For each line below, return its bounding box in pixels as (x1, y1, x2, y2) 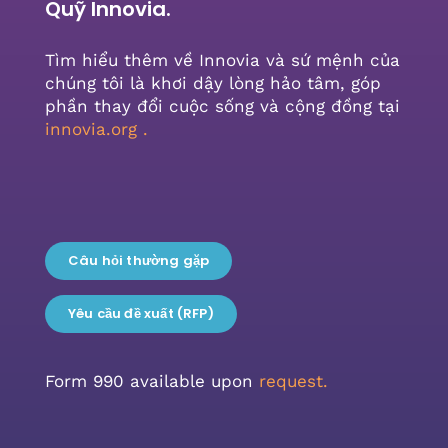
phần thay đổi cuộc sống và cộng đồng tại (44, 96, 400, 117)
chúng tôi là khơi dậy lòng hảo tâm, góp (44, 73, 381, 94)
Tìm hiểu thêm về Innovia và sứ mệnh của (44, 50, 400, 71)
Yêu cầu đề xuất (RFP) (67, 304, 214, 324)
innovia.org (44, 119, 137, 140)
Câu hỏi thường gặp (67, 251, 210, 271)
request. (258, 371, 328, 392)
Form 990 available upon (44, 371, 259, 392)
